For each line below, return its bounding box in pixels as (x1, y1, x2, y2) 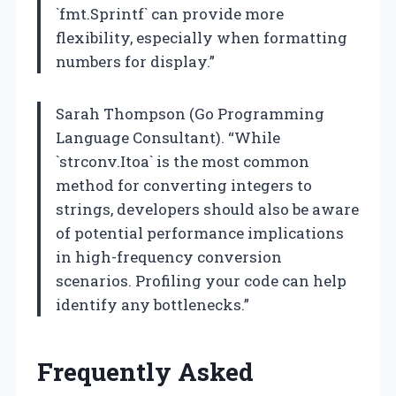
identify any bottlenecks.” (56, 293, 249, 315)
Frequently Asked (37, 354, 254, 388)
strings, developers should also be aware (56, 198, 359, 219)
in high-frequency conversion (56, 246, 282, 267)
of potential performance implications (56, 222, 344, 243)
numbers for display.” (56, 50, 215, 72)
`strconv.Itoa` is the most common (56, 150, 309, 171)
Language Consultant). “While (56, 126, 280, 148)
